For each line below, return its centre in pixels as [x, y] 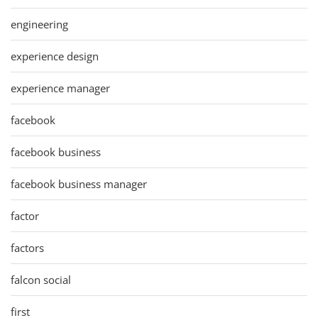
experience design [55, 56]
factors [27, 247]
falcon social [41, 279]
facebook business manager [79, 183]
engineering [39, 24]
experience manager [60, 88]
